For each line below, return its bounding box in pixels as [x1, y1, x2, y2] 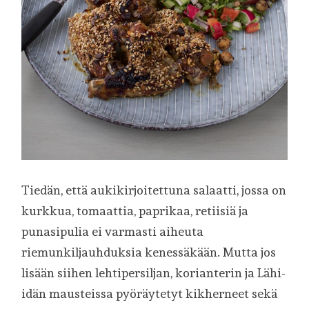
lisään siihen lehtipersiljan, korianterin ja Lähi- [21, 265, 286, 280]
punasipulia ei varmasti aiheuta [21, 223, 204, 239]
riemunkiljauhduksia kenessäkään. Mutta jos [21, 244, 277, 259]
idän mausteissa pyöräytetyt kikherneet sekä [21, 286, 278, 301]
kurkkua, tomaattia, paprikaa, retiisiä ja [21, 203, 249, 218]
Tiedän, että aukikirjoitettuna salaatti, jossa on [21, 182, 287, 197]
